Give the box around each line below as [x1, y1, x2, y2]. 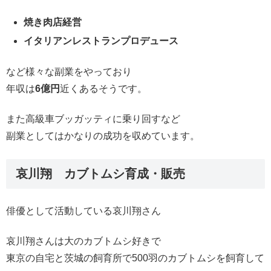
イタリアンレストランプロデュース [24, 36, 179, 47]
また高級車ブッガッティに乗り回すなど [6, 114, 180, 125]
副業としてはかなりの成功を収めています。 [6, 131, 200, 142]
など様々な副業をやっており [6, 66, 132, 77]
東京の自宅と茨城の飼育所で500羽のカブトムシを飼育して [6, 253, 264, 264]
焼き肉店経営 [24, 17, 82, 28]
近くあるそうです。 [60, 83, 147, 94]
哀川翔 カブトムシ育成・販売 [16, 167, 185, 181]
